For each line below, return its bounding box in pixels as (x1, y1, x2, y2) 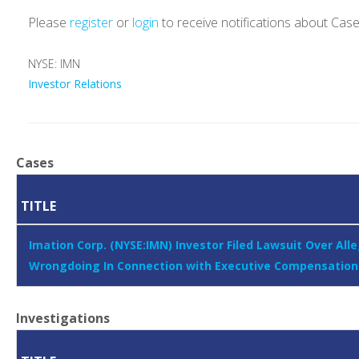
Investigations (16, 309, 110, 328)
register (70, 14, 113, 32)
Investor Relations (28, 76, 122, 92)
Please (28, 14, 70, 32)
